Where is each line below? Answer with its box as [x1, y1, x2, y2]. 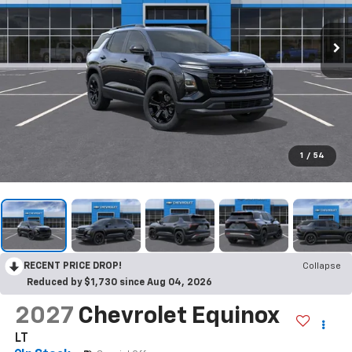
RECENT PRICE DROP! [24, 261, 122, 271]
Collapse [302, 261, 341, 271]
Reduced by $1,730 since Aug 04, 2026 [27, 277, 212, 288]
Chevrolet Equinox [77, 304, 279, 328]
